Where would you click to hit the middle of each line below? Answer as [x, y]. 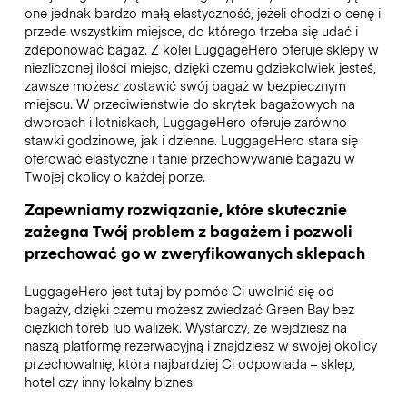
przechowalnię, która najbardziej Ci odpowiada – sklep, [189, 364]
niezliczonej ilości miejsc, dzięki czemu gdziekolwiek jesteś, [200, 68]
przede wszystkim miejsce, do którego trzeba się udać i [191, 31]
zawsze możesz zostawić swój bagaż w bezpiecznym [185, 86]
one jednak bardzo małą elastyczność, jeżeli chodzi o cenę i [202, 13]
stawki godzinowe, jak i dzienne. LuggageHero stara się [191, 140]
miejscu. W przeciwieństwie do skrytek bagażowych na [189, 104]
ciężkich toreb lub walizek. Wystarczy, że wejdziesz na [185, 328]
